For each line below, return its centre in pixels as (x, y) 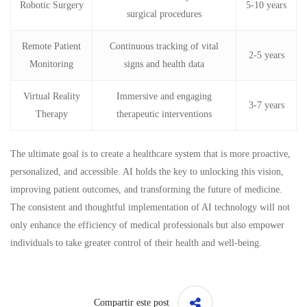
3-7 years (266, 105)
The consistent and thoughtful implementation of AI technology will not (150, 207)
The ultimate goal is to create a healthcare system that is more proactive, (150, 153)
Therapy (51, 114)
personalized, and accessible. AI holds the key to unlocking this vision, (147, 171)
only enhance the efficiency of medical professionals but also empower (147, 225)
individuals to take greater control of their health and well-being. (136, 243)
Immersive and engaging (164, 96)
